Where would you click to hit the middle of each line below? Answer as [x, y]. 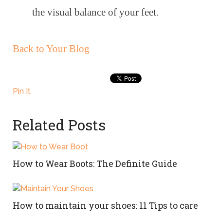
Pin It [22, 91]
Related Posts [59, 125]
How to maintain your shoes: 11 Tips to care [106, 206]
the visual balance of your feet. [96, 12]
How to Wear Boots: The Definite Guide [95, 164]
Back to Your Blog [51, 49]
